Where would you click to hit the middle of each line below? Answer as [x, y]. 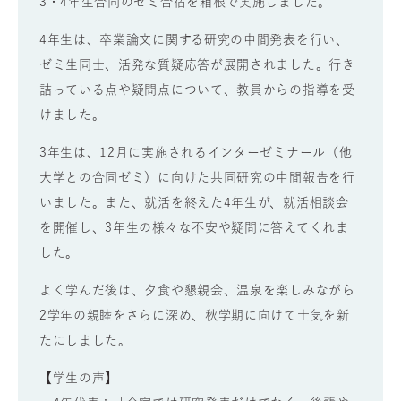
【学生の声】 [79, 377]
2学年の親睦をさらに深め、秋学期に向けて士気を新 [194, 315]
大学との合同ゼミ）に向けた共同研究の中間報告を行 [197, 177]
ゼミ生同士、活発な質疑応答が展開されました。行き [197, 64]
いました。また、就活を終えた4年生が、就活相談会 [194, 202]
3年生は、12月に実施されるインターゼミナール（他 [196, 152]
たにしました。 [85, 340]
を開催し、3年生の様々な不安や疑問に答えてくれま [194, 227]
